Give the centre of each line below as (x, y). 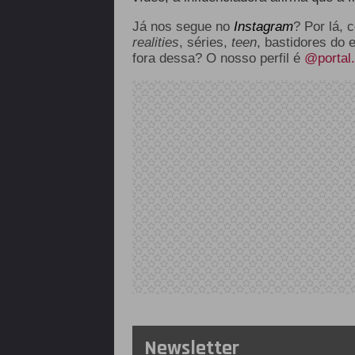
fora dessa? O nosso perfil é (218, 58)
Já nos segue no (181, 27)
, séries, (205, 42)
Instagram (263, 27)
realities (155, 42)
